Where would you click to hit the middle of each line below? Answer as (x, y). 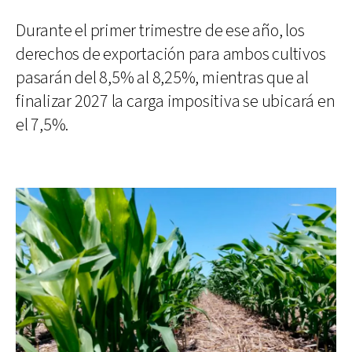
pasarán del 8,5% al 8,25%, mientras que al (162, 78)
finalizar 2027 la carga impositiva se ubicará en (176, 101)
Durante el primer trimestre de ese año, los (160, 31)
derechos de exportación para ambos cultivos (171, 54)
